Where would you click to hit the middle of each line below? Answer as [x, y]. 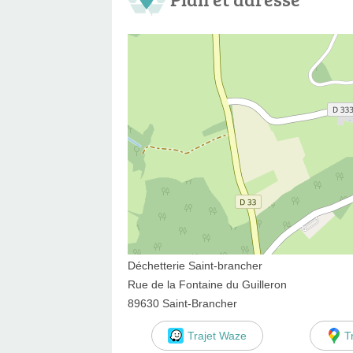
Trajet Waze [217, 335]
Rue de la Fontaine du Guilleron [207, 284]
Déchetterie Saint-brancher [195, 265]
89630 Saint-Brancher [182, 303]
